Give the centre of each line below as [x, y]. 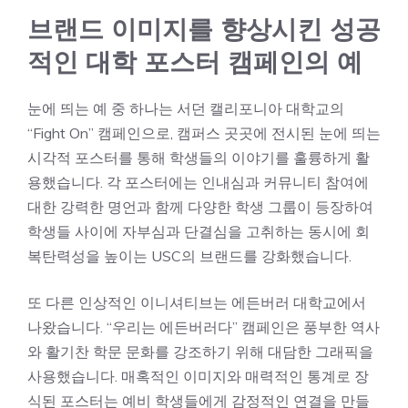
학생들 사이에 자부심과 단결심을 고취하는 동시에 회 [199, 231]
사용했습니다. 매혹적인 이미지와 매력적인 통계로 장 [198, 376]
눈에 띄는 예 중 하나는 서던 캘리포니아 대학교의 [186, 108]
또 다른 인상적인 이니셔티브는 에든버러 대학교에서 [197, 302]
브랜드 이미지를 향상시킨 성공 [204, 29]
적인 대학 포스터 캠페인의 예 [195, 62]
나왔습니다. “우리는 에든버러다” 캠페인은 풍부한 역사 [204, 327]
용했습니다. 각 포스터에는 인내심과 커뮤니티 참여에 [198, 182]
